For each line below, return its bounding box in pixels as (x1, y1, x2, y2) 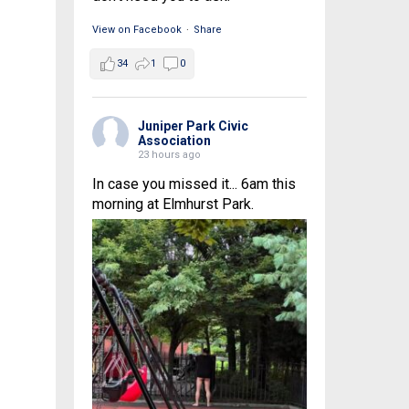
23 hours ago (137, 149, 201, 161)
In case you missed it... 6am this (91, 175, 296, 193)
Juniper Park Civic (137, 119, 248, 133)
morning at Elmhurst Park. (91, 195, 254, 213)
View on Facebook (91, 24, 182, 36)
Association (137, 133, 211, 148)
